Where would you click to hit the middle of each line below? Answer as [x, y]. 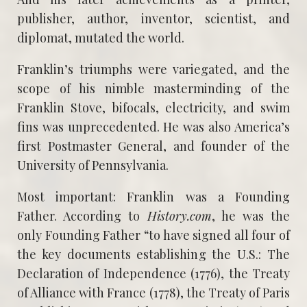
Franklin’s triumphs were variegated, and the [153, 69]
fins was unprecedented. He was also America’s [153, 127]
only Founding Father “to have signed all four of [153, 235]
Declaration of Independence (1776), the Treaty [153, 273]
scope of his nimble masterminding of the [153, 88]
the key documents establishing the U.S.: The [153, 254]
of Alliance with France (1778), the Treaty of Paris [153, 293]
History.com [179, 216]
